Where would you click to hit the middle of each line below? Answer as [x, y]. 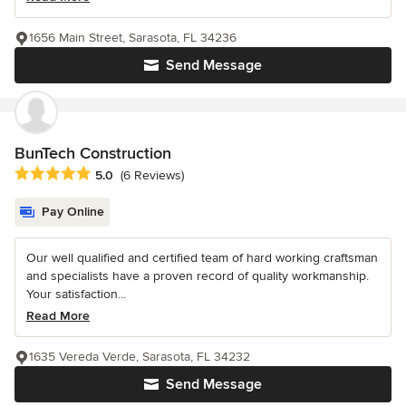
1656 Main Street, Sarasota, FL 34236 [133, 37]
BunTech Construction [93, 153]
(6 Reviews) [152, 175]
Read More [58, 315]
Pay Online [73, 211]
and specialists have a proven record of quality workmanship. [198, 275]
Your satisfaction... [76, 294]
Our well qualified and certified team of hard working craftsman [202, 257]
